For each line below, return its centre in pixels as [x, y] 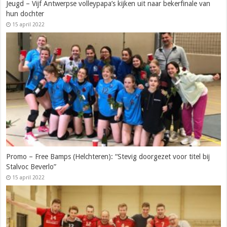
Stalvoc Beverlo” [31, 167]
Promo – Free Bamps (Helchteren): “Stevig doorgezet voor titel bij [108, 157]
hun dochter [25, 13]
